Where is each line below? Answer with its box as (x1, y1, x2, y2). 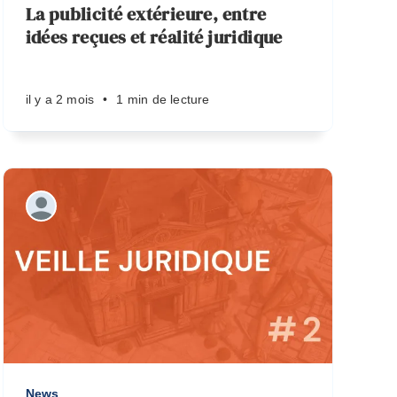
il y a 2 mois (25, 92, 95, 106)
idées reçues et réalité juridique (25, 25, 283, 50)
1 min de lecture (116, 92, 210, 106)
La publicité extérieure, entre (25, 2, 267, 27)
